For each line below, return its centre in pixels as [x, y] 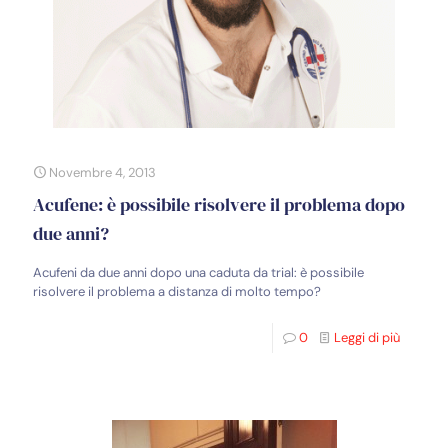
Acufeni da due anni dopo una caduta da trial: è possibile [198, 273]
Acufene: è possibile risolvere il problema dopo [219, 205]
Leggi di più [367, 338]
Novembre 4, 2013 [102, 173]
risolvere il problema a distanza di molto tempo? [177, 292]
